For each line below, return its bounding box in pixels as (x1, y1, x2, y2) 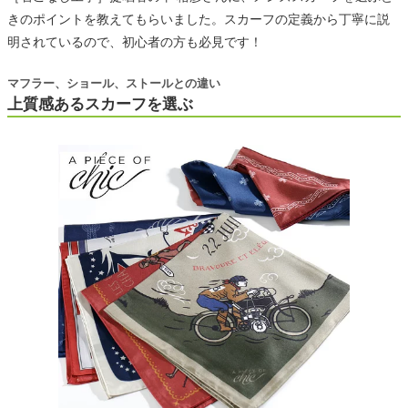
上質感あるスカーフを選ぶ (7, 95, 193, 113)
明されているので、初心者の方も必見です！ (7, 34, 262, 49)
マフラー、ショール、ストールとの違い (7, 76, 220, 90)
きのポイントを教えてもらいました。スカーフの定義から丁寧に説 (7, 11, 390, 26)
